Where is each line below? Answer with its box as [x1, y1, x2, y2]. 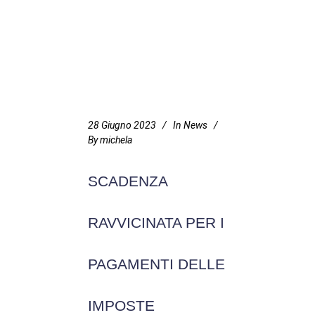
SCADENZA [88, 173, 167, 189]
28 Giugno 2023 [88, 120, 156, 131]
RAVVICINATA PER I [88, 214, 224, 231]
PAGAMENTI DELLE [88, 256, 225, 272]
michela [100, 134, 132, 146]
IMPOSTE [88, 297, 155, 314]
